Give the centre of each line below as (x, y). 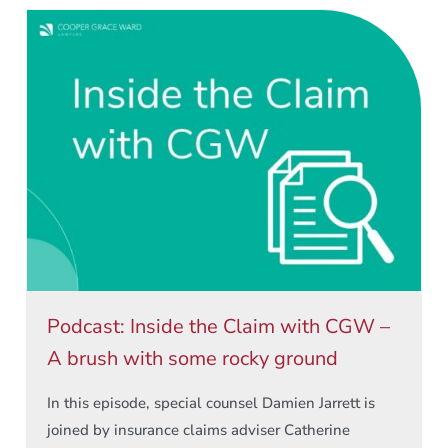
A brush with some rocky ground (192, 359)
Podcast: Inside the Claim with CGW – (218, 327)
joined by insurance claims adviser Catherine (198, 430)
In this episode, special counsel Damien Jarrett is (211, 403)
